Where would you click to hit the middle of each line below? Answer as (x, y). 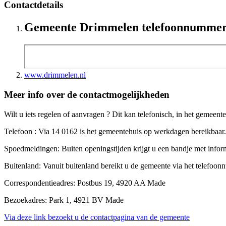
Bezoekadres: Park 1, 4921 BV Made (64, 200)
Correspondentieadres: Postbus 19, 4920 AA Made (85, 183)
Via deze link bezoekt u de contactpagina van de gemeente (97, 217)
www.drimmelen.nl (55, 75)
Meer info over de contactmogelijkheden (87, 94)
